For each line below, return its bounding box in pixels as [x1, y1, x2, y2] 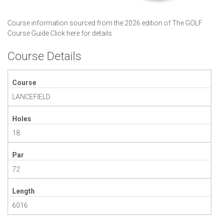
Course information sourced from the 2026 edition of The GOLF [7, 19, 202, 27]
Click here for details [50, 29, 112, 37]
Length [12, 187, 35, 195]
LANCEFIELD [12, 92, 50, 101]
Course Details [7, 49, 82, 63]
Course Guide [7, 29, 50, 37]
